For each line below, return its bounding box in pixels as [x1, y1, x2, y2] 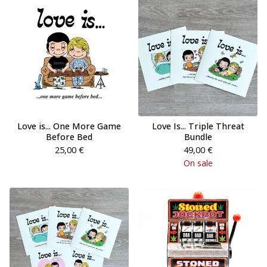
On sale [183, 157, 213, 169]
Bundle [184, 131, 212, 142]
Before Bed [46, 131, 92, 142]
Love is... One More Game [17, 120, 121, 132]
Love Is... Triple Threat [151, 120, 244, 132]
